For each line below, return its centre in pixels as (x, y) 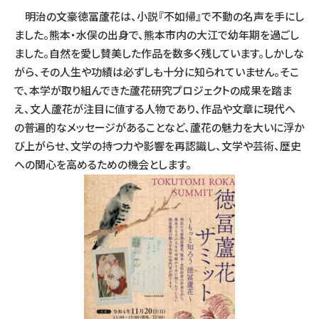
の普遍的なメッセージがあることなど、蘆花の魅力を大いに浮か (159, 129)
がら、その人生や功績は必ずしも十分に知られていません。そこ (157, 73)
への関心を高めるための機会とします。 (103, 166)
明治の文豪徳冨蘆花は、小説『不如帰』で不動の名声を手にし (159, 17)
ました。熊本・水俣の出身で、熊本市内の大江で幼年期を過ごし (157, 36)
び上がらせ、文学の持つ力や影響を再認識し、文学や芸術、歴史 (158, 147)
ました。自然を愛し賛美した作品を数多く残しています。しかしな (159, 54)
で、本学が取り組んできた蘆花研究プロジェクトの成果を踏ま (153, 91)
